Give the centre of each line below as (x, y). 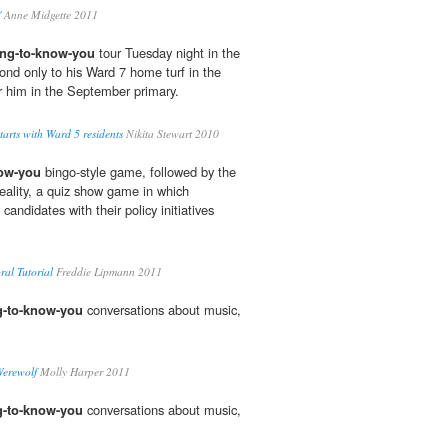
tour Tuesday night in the (167, 53)
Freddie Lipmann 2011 (107, 272)
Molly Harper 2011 (83, 372)
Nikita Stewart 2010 (171, 134)
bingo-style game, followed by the (138, 172)
